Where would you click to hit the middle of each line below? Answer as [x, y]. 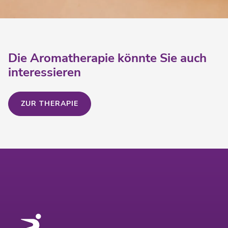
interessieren [45, 73]
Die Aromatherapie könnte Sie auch [107, 58]
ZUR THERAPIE [50, 104]
